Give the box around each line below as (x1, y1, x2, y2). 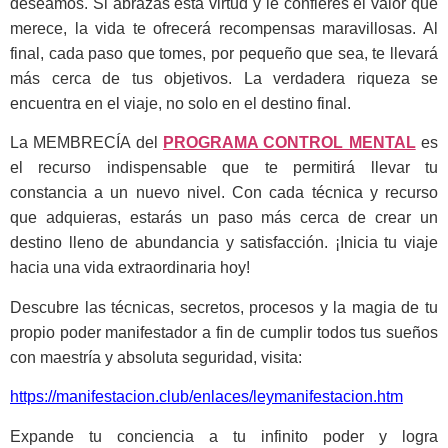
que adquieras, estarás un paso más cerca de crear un (10, 209, 438, 227)
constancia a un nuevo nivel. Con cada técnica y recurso (10, 184, 438, 202)
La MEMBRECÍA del (10, 134, 163, 152)
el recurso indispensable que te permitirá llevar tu (10, 159, 438, 177)
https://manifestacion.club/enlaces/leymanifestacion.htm (10, 388, 403, 406)
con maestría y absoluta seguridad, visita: (10, 348, 302, 366)
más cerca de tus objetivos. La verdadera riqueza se (10, 70, 438, 88)
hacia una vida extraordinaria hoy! (10, 259, 250, 277)
